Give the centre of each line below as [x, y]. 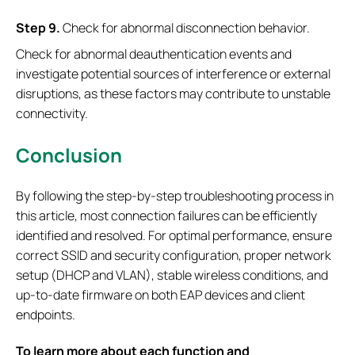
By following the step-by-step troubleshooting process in [175, 195]
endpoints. [46, 314]
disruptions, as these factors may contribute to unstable [173, 93]
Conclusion [69, 155]
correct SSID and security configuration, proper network [174, 255]
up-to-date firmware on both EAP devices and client [160, 294]
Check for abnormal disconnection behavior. [185, 27]
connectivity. [52, 113]
